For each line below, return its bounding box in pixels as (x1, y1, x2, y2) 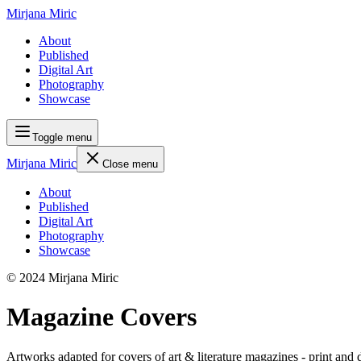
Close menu (102, 158, 158, 170)
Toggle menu (32, 131, 92, 143)
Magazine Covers (6, 302, 197, 332)
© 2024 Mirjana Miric (6, 271, 118, 284)
